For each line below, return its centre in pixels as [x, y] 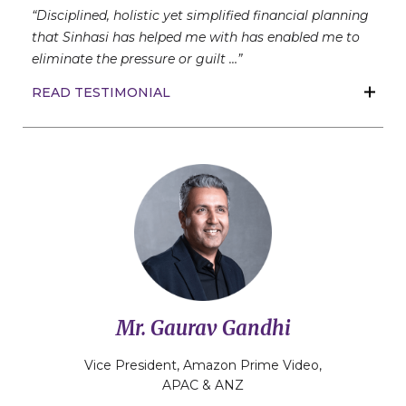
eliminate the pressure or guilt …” [137, 58]
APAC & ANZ [203, 385]
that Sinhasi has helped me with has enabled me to [196, 37]
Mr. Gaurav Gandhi [203, 328]
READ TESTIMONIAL [101, 92]
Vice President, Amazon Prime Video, [203, 365]
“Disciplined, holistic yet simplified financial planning [200, 15]
